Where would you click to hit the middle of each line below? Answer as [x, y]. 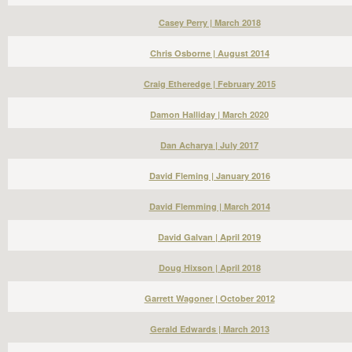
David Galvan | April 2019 [209, 237]
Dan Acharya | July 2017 [209, 145]
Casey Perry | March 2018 [209, 22]
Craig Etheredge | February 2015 [209, 84]
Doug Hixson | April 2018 [209, 268]
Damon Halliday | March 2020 [209, 114]
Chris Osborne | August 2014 [209, 53]
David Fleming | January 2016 [209, 176]
